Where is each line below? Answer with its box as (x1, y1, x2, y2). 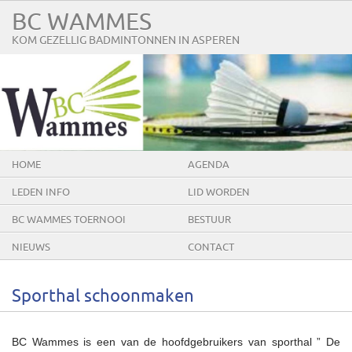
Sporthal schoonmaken (12, 287, 194, 306)
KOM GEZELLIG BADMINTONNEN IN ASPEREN (12, 35, 240, 46)
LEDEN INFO (12, 186, 70, 198)
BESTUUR (188, 214, 231, 225)
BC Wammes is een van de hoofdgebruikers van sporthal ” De (12, 335, 340, 348)
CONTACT (188, 241, 234, 253)
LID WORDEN (188, 186, 250, 198)
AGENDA (188, 159, 229, 170)
